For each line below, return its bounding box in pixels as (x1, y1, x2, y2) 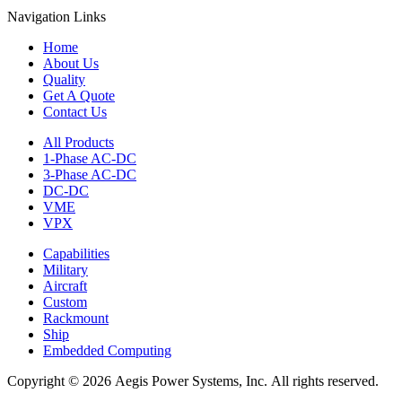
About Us (43, 56, 99, 72)
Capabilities (43, 246, 109, 262)
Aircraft (43, 278, 87, 294)
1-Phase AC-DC (43, 151, 136, 167)
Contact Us (43, 104, 107, 120)
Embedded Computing (43, 343, 171, 359)
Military (43, 262, 88, 278)
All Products (43, 135, 114, 151)
